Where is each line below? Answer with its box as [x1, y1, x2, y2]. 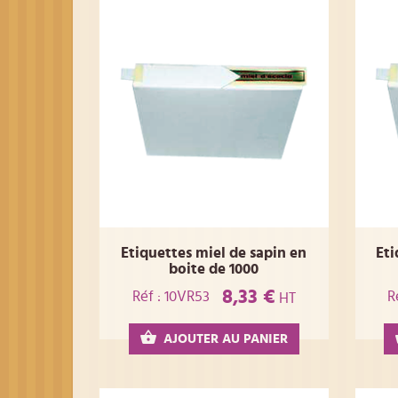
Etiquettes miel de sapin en [121, 245, 307, 261]
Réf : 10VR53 [131, 289, 210, 305]
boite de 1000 [169, 261, 259, 277]
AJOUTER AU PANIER [163, 331, 288, 346]
